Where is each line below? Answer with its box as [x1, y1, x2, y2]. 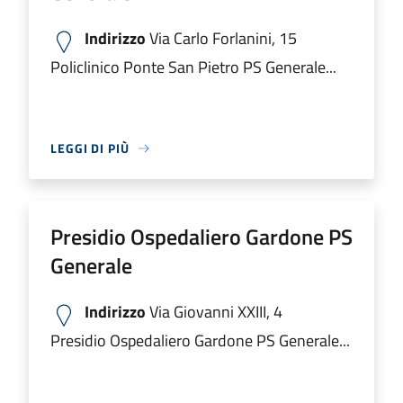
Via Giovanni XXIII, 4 [146, 300, 282, 324]
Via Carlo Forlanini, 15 [146, 26, 297, 50]
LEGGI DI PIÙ [50, 139, 130, 157]
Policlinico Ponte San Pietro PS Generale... [50, 55, 336, 79]
